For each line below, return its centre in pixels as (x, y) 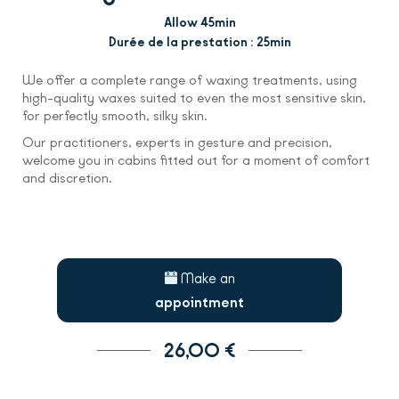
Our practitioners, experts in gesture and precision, (177, 142)
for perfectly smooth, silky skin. (115, 116)
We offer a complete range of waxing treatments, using (190, 80)
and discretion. (67, 178)
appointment (199, 302)
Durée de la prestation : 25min (199, 42)
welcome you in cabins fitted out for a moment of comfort (196, 160)
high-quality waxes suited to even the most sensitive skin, (194, 98)
